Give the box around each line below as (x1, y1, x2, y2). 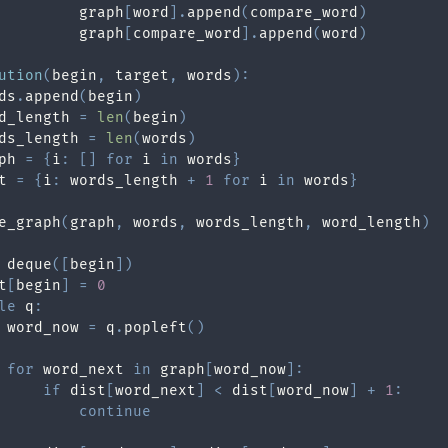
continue (79, 403, 151, 420)
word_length (313, 214, 421, 231)
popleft (124, 319, 187, 336)
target (106, 67, 169, 84)
